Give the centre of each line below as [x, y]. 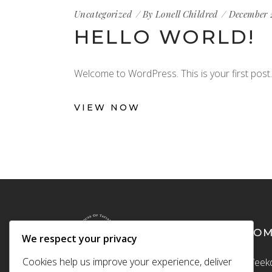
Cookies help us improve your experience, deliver [127, 262]
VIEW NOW [107, 107]
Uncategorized [103, 14]
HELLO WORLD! [165, 37]
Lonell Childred [187, 14]
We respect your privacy [80, 239]
